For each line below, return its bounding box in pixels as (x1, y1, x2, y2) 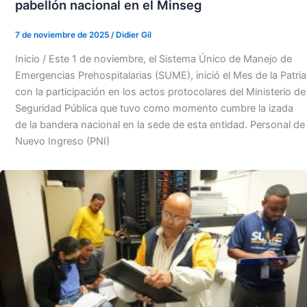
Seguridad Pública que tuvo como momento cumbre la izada (14, 102, 293, 115)
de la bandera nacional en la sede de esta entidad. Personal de (14, 119, 305, 132)
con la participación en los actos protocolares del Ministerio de (14, 86, 306, 99)
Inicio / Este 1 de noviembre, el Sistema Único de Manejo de (14, 53, 292, 66)
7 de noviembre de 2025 (14, 30, 111, 40)
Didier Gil (115, 30, 151, 40)
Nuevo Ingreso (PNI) (14, 135, 110, 148)
